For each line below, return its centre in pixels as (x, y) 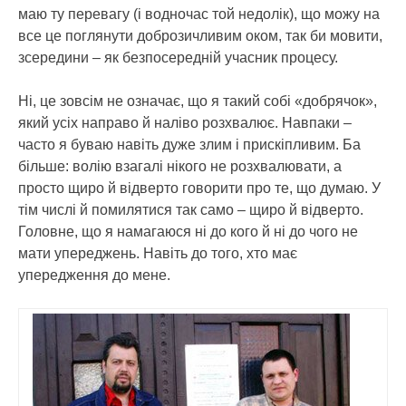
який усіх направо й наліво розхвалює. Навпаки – (185, 123)
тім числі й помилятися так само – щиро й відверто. (191, 210)
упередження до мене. (94, 275)
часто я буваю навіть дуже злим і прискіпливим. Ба (189, 145)
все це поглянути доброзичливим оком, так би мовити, (200, 36)
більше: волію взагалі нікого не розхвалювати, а (180, 166)
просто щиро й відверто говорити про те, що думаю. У (199, 188)
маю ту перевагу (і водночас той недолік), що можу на (199, 14)
